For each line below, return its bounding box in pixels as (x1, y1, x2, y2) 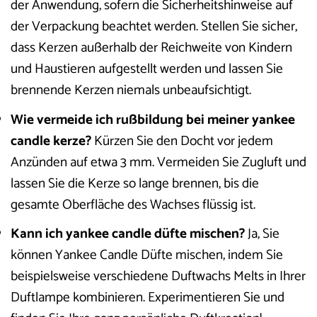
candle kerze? (11, 129, 91, 152)
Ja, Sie (245, 223, 279, 246)
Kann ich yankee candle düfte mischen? (11, 223, 245, 246)
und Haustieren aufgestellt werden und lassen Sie (11, 58, 283, 81)
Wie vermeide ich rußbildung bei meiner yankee (11, 108, 295, 131)
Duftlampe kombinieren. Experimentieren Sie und (11, 287, 284, 309)
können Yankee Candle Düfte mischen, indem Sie (11, 244, 283, 267)
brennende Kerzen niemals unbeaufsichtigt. (11, 79, 251, 102)
